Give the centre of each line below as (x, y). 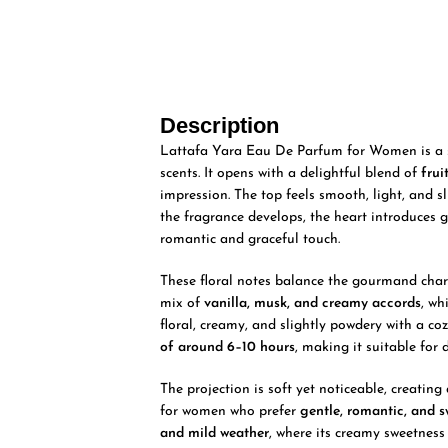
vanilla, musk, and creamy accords (313, 303)
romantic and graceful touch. (250, 239)
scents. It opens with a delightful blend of (291, 173)
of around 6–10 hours (228, 347)
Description (220, 125)
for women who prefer (230, 411)
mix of (182, 303)
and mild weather (215, 433)
